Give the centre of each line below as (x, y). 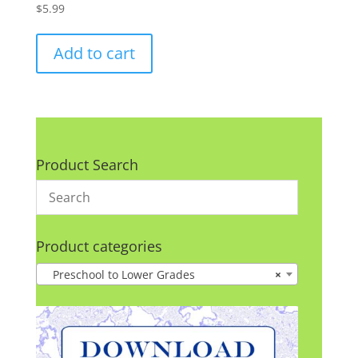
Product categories (99, 247)
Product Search (87, 165)
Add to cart (94, 54)
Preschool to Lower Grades (119, 274)
